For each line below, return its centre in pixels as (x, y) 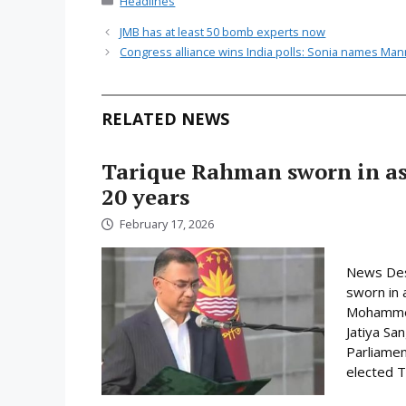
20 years (145, 197)
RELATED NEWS (165, 119)
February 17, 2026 (167, 223)
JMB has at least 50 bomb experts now (223, 32)
